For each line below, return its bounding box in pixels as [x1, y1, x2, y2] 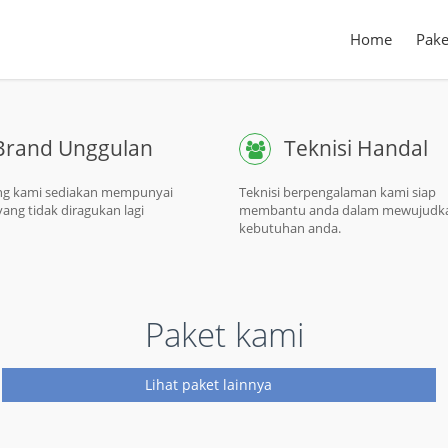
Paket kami [144, 312, 304, 357]
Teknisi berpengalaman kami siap [239, 183, 436, 201]
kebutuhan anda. [239, 219, 341, 237]
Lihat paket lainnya [144, 375, 280, 394]
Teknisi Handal [284, 134, 428, 162]
